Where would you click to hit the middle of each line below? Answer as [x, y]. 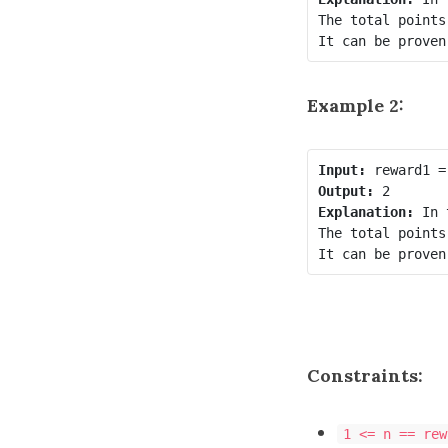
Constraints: [365, 375]
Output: [345, 190]
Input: [341, 169]
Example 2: [355, 105]
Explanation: [365, 211]
